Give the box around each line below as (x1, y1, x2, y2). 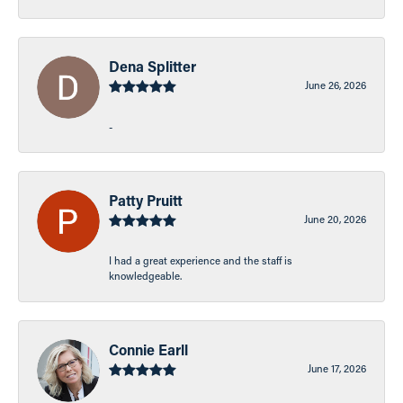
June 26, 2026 (305, 77, 366, 92)
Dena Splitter (109, 56, 196, 76)
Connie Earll (109, 339, 188, 359)
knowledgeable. (109, 268, 182, 282)
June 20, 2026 (304, 211, 366, 226)
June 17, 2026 (308, 361, 366, 375)
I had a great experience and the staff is (109, 253, 292, 267)
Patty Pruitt (109, 190, 183, 210)
